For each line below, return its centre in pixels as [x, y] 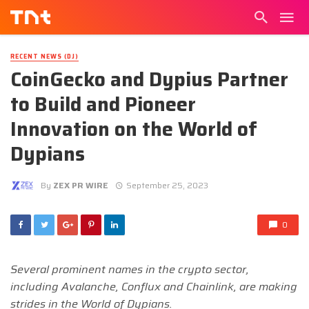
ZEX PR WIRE [81, 185]
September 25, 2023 [167, 185]
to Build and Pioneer [103, 104]
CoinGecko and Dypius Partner [149, 80]
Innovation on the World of [134, 129]
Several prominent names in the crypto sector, [130, 270]
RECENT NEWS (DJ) [44, 57]
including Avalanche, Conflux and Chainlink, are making [154, 287]
